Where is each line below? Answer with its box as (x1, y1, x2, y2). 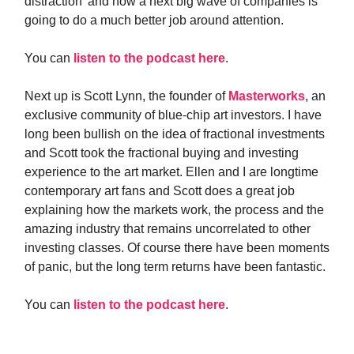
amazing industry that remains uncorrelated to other (24, 222, 311, 235)
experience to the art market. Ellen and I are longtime (24, 165, 318, 179)
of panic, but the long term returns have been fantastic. (24, 260, 326, 273)
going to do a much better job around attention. (24, 13, 284, 27)
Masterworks (228, 89, 305, 103)
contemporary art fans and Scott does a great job (24, 184, 295, 198)
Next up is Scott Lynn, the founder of (24, 89, 228, 103)
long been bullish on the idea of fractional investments (24, 127, 325, 141)
